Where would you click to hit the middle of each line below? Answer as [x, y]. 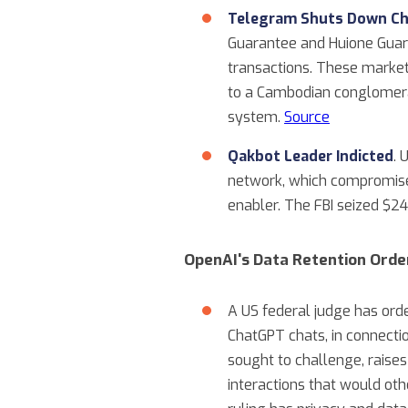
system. [256, 117]
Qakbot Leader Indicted [311, 156]
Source [307, 117]
